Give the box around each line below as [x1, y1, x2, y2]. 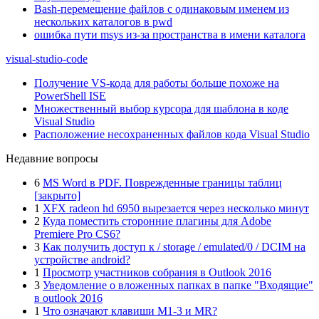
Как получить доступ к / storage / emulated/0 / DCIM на [43, 241, 305, 253]
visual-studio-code [6, 53, 88, 65]
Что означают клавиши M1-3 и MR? [43, 305, 217, 317]
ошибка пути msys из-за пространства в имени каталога [34, 28, 305, 41]
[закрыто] [34, 189, 80, 202]
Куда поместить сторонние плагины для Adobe [43, 215, 271, 227]
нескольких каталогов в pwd [34, 16, 172, 28]
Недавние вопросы [6, 152, 98, 164]
